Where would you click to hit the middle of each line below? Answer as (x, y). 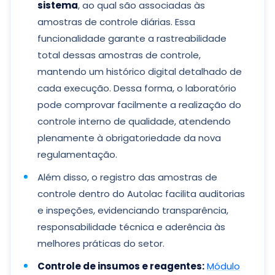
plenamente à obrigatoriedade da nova (129, 138)
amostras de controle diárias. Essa (116, 22)
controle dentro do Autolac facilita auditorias (141, 194)
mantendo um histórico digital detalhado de (140, 72)
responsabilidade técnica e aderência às (131, 227)
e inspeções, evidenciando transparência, (133, 210)
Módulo (223, 266)
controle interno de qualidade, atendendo (134, 121)
